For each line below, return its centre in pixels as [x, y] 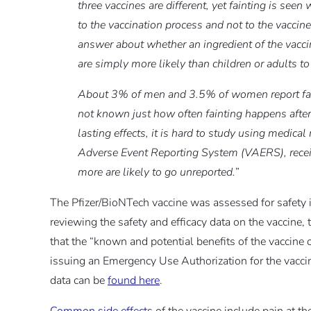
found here [134, 281]
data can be [79, 281]
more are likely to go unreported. [157, 173]
